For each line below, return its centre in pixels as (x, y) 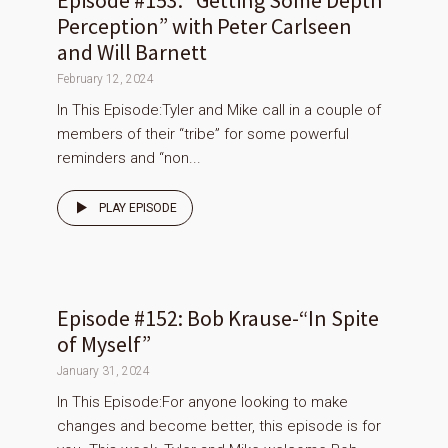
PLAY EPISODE (138, 208)
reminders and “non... (129, 158)
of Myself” (104, 344)
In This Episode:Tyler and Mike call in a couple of (219, 110)
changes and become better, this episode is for (219, 426)
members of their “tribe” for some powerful (203, 134)
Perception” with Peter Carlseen (204, 26)
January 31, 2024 (103, 371)
